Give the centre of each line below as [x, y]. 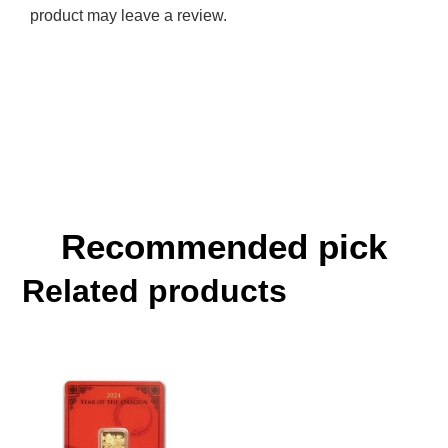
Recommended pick [224, 247]
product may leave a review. [128, 16]
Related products [155, 291]
